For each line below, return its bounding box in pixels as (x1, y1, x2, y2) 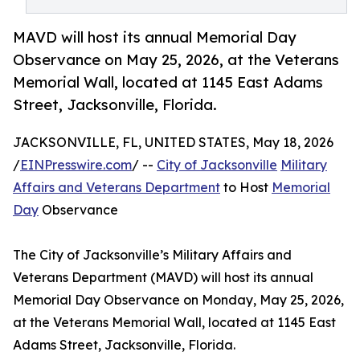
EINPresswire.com (20, 157, 132, 174)
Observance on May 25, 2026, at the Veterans (13, 51, 339, 69)
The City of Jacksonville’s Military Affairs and (13, 247, 292, 264)
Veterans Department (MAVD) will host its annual (13, 269, 313, 286)
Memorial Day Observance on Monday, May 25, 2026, (13, 292, 344, 309)
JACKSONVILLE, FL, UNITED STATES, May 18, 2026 (13, 134, 333, 151)
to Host (220, 179, 272, 196)
